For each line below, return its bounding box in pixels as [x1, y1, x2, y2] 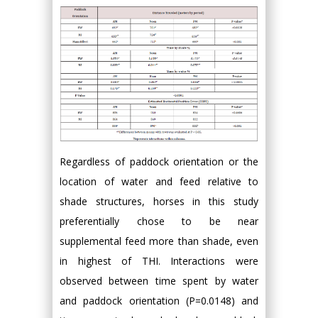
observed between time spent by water [60, 273, 258, 287]
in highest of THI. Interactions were [60, 253, 258, 268]
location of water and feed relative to [60, 174, 258, 188]
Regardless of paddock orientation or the [60, 154, 258, 168]
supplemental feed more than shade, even [60, 234, 258, 248]
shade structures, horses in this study [60, 194, 258, 208]
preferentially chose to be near [60, 214, 258, 228]
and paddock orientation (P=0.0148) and [60, 293, 258, 307]
